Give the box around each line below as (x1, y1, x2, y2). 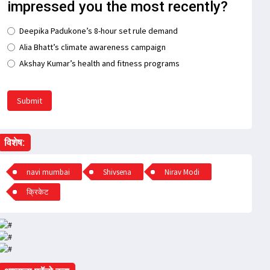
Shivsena (103, 166, 132, 177)
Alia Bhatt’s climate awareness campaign (19, 42, 166, 53)
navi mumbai (27, 166, 71, 177)
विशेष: (4, 137, 25, 149)
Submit (16, 95, 42, 107)
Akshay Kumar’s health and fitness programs (19, 58, 180, 69)
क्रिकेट (27, 186, 49, 197)
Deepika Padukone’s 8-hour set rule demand (19, 25, 178, 37)
